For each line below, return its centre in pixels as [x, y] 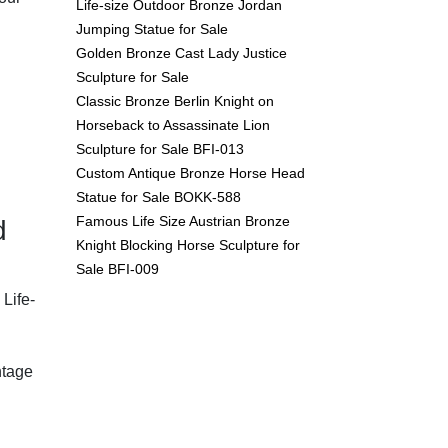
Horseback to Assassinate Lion [173, 124]
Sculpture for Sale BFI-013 [160, 148]
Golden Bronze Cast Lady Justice [181, 52]
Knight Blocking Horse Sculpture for [188, 244]
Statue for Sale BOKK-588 [158, 196]
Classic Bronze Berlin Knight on [175, 100]
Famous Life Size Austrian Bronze [183, 220]
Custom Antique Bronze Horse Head [190, 172]
